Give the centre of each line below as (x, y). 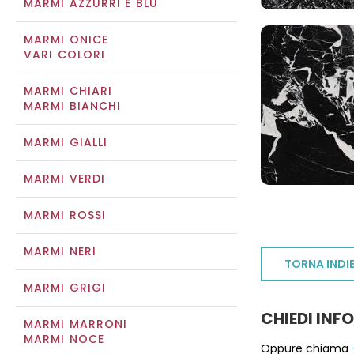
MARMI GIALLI (66, 142)
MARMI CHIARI (68, 91)
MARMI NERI (60, 251)
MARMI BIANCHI (73, 106)
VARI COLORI (65, 55)
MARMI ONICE (66, 40)
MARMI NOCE (64, 339)
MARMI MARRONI (76, 324)
